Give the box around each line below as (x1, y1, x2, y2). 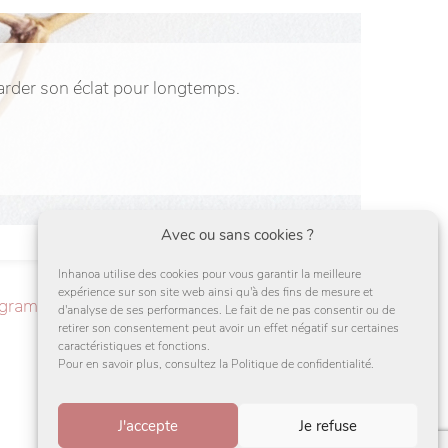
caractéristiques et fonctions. (58, 338, 210, 354)
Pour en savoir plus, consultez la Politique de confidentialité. (58, 356, 374, 372)
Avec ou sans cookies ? (161, 225, 315, 245)
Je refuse (298, 415, 357, 436)
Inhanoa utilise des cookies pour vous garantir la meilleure (58, 266, 361, 282)
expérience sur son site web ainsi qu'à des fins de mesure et (58, 284, 373, 300)
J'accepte (117, 415, 178, 436)
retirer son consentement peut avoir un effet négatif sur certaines (58, 320, 399, 336)
